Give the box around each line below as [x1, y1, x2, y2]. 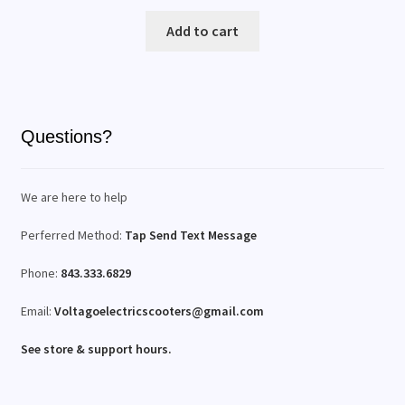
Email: [20, 302, 54, 319]
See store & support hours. [20, 340, 172, 357]
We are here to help [20, 189, 127, 206]
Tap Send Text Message [124, 227, 257, 244]
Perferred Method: [20, 227, 125, 244]
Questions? [20, 126, 112, 146]
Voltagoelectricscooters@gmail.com [53, 302, 264, 319]
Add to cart [166, 22, 239, 41]
